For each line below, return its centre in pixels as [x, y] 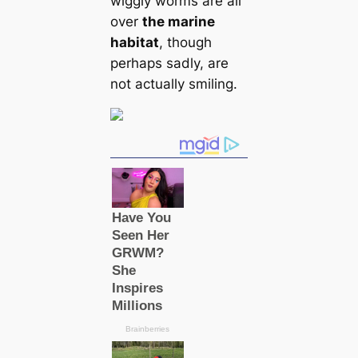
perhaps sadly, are [169, 64]
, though [185, 43]
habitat [134, 43]
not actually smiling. [173, 84]
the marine [178, 22]
